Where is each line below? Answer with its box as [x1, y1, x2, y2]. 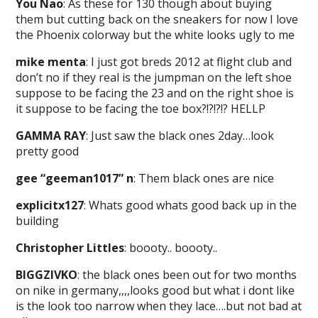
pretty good [16, 143, 79, 160]
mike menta [16, 54, 87, 70]
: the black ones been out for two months [77, 267, 297, 283]
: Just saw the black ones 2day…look [86, 128, 275, 144]
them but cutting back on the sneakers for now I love [16, 11, 299, 28]
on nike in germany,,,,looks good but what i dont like [16, 283, 295, 299]
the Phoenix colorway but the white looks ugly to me [16, 27, 295, 43]
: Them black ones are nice [133, 170, 275, 187]
